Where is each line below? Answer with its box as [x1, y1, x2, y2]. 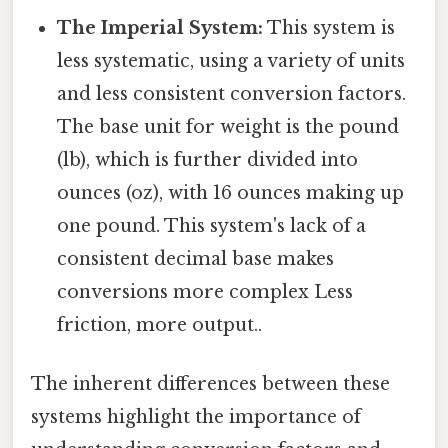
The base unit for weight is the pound [57, 115, 400, 138]
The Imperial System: [57, 16, 264, 39]
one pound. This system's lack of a [57, 214, 367, 237]
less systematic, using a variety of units [57, 49, 406, 72]
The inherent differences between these [31, 373, 390, 396]
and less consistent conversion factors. [57, 82, 407, 105]
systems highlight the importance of [31, 406, 361, 429]
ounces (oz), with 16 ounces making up [57, 181, 405, 204]
